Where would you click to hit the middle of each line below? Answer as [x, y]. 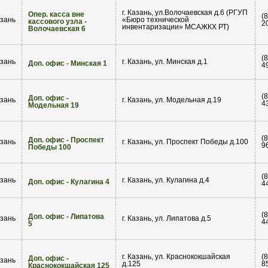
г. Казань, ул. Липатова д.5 [167, 219]
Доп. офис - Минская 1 [68, 64]
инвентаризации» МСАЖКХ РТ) [176, 27]
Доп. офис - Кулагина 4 [69, 182]
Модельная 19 [54, 106]
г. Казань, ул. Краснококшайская [176, 257]
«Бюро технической [156, 20]
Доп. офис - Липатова [66, 217]
